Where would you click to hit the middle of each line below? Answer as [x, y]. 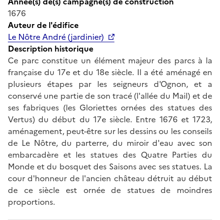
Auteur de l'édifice [43, 25]
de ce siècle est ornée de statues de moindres [110, 190]
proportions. [31, 202]
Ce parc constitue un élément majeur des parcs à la [110, 60]
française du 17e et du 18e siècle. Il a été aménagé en [110, 72]
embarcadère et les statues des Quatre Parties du [110, 154]
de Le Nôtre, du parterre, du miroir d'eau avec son [110, 143]
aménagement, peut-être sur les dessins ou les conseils [110, 131]
